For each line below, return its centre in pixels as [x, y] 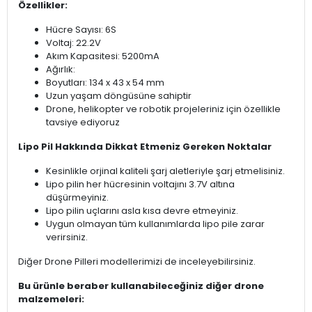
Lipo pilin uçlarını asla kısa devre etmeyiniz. [142, 210]
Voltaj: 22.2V [73, 42]
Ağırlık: [61, 69]
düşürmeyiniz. [77, 197]
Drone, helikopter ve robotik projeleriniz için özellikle [163, 109]
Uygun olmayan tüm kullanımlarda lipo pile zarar [155, 224]
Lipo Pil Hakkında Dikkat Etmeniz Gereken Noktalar [145, 146]
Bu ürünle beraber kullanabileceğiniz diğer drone [141, 286]
